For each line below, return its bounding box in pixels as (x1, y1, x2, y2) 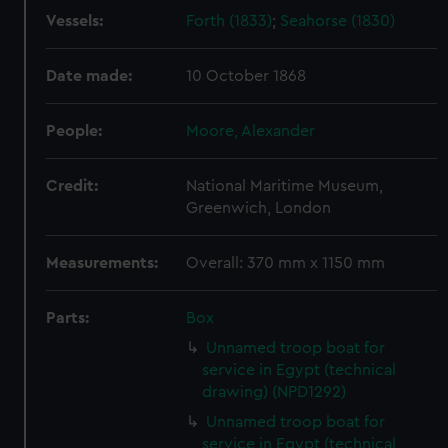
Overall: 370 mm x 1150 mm (186, 255, 386, 271)
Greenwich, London (186, 200, 332, 216)
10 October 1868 (186, 68, 307, 84)
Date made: (46, 68, 133, 84)
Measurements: (46, 255, 159, 271)
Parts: (46, 310, 90, 326)
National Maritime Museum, (186, 178, 384, 194)
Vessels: (46, 13, 104, 29)
